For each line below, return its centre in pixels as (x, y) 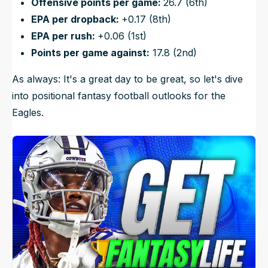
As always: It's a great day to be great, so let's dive (127, 79)
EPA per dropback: (76, 19)
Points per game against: (90, 52)
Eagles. (28, 112)
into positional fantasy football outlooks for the (119, 95)
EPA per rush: (64, 36)
